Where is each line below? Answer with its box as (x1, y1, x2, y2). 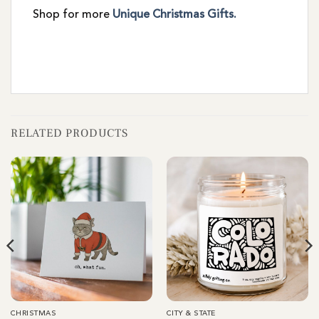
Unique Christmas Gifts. (113, 9, 236, 21)
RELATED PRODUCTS (11, 125, 128, 140)
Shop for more (33, 9, 113, 21)
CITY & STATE (166, 309, 216, 317)
